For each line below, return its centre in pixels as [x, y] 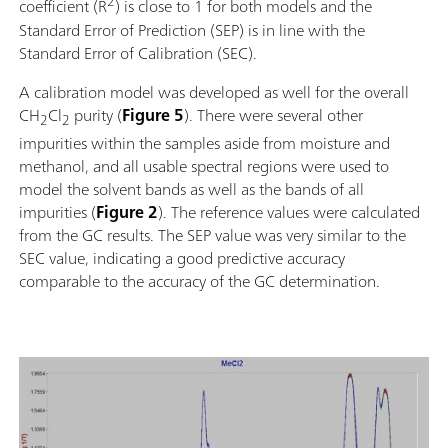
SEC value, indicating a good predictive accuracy [182, 257]
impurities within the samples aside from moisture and [204, 142]
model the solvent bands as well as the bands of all [191, 188]
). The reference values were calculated [289, 211]
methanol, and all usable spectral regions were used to [204, 165]
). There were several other [273, 114]
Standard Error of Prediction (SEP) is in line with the [192, 29]
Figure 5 [153, 114]
